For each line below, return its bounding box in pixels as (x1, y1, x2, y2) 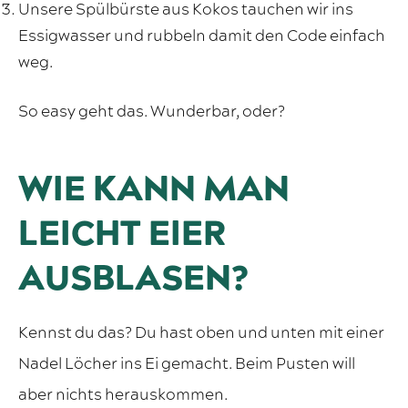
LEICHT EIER (18, 210, 226, 260)
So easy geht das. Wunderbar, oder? (18, 101, 285, 124)
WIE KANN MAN (18, 166, 290, 215)
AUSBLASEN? (18, 255, 249, 304)
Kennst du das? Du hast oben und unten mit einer (18, 322, 384, 345)
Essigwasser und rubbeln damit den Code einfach (18, 25, 385, 48)
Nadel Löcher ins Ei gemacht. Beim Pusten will (18, 353, 355, 376)
